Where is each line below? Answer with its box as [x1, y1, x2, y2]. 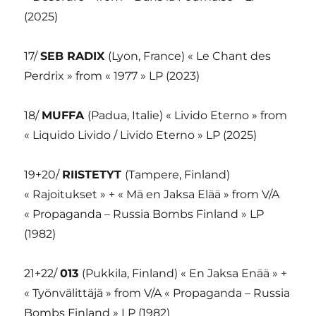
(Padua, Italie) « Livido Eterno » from [87, 109, 288, 123]
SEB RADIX [40, 49, 109, 63]
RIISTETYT [62, 168, 126, 182]
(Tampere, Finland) [125, 168, 231, 182]
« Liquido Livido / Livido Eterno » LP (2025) [24, 128, 257, 142]
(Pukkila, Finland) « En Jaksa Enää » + [82, 267, 288, 281]
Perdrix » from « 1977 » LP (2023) [24, 69, 200, 83]
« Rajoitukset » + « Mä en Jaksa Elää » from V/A [24, 188, 280, 202]
